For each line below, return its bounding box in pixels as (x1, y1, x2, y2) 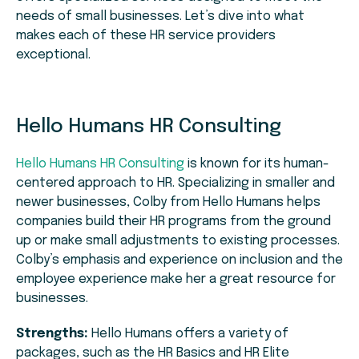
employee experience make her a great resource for (16, 272, 336, 287)
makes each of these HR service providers (16, 29, 276, 43)
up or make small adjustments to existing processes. (16, 234, 340, 248)
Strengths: (16, 327, 88, 341)
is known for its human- (184, 157, 329, 171)
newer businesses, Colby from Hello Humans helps (16, 196, 321, 210)
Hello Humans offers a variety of (88, 327, 288, 341)
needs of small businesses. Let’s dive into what (16, 10, 305, 24)
